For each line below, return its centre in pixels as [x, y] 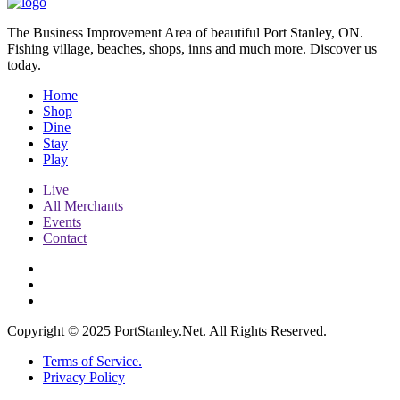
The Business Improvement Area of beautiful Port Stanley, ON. [185, 33]
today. [24, 65]
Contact [65, 238]
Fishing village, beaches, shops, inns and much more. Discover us [192, 49]
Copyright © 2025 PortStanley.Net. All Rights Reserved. [167, 331]
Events [62, 222]
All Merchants [83, 206]
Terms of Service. [92, 362]
